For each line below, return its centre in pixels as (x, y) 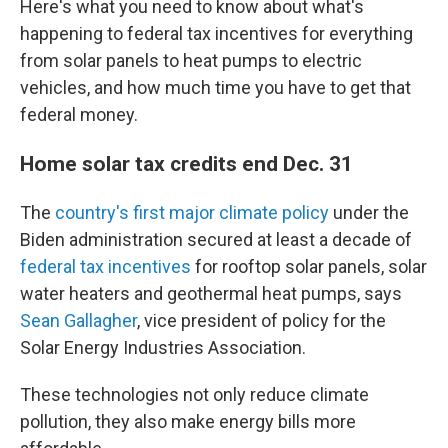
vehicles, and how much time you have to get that (215, 87)
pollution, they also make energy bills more (188, 421)
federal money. (79, 114)
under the (369, 212)
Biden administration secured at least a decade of (216, 239)
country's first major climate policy (192, 212)
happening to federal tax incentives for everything (216, 33)
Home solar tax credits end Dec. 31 (186, 163)
